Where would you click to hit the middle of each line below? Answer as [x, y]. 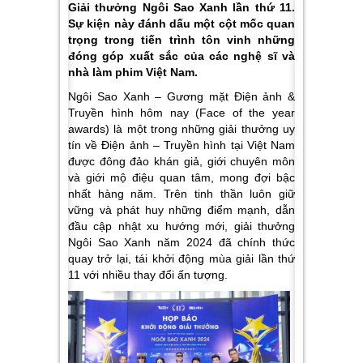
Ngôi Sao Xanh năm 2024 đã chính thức [181, 242]
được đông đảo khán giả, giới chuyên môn [181, 161]
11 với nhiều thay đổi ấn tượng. [149, 275]
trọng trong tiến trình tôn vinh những [181, 40]
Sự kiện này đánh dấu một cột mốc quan [181, 23]
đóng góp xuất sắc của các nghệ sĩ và [181, 56]
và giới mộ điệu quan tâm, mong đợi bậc [181, 177]
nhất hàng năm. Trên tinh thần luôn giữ [181, 194]
